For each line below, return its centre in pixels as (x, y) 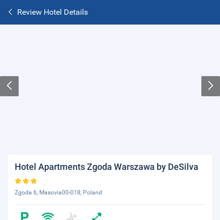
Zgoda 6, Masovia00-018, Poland (58, 192)
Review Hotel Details (53, 12)
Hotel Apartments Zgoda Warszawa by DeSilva (107, 167)
